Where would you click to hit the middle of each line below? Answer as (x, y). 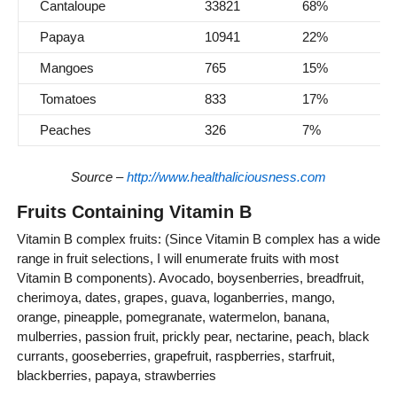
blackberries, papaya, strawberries (116, 375)
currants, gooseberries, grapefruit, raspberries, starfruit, (175, 355)
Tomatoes (68, 99)
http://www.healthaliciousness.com (226, 177)
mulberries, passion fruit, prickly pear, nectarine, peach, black (193, 336)
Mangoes (66, 68)
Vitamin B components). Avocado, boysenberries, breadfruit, (190, 277)
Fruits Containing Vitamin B (134, 211)
